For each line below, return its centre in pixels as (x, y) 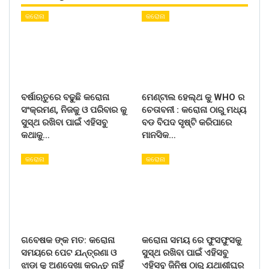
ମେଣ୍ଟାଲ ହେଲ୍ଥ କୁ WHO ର (193, 97)
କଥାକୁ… (35, 135)
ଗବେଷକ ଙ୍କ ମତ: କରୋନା (68, 240)
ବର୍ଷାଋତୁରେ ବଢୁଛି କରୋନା (65, 97)
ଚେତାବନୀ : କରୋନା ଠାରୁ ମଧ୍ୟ (194, 110)
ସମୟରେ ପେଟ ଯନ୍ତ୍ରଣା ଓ (69, 252)
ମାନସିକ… (159, 135)
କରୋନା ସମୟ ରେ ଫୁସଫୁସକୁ (192, 240)
